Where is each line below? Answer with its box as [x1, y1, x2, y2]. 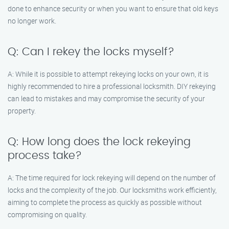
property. [8, 106, 36, 116]
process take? [8, 150, 82, 161]
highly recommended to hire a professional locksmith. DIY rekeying [8, 81, 216, 91]
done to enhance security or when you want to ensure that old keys [8, 4, 218, 13]
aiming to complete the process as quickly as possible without [8, 197, 202, 207]
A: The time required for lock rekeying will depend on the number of [8, 173, 216, 182]
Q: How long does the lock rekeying [8, 136, 191, 147]
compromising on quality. [8, 210, 87, 219]
